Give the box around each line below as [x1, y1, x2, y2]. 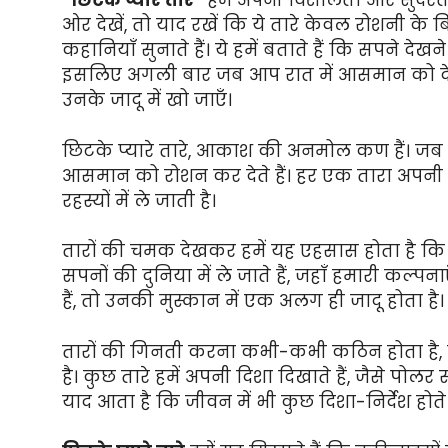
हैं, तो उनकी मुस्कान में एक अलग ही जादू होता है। [62, 289, 444, 314]
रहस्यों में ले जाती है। [62, 188, 216, 213]
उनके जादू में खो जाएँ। [62, 88, 232, 113]
